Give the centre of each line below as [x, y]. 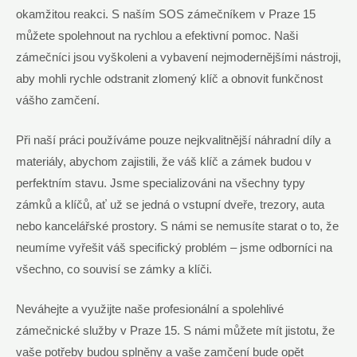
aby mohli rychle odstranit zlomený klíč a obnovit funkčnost [169, 78]
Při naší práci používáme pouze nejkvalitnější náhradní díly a [173, 140]
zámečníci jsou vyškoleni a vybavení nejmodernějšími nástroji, [178, 57]
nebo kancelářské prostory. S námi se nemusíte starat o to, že [177, 226]
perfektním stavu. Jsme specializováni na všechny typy [161, 183]
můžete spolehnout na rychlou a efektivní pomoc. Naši [157, 35]
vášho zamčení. [58, 100]
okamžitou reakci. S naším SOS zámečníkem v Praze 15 [166, 14]
